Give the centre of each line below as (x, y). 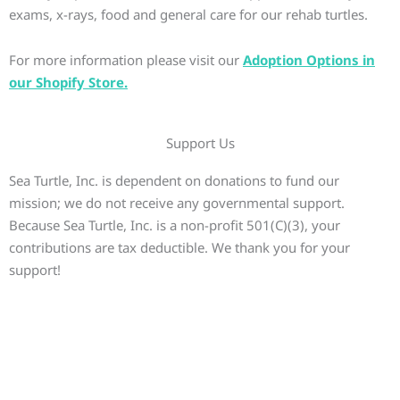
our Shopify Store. (68, 82)
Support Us (200, 143)
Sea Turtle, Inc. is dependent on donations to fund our (174, 181)
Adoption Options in (309, 59)
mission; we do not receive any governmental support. (177, 203)
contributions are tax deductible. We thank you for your (179, 248)
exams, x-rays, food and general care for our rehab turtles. (188, 14)
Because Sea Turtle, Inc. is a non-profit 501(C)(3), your (175, 225)
